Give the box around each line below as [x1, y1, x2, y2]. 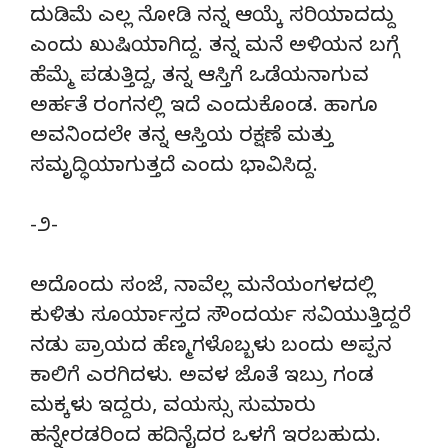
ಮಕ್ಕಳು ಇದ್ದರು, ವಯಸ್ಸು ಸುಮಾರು [30, 394, 316, 422]
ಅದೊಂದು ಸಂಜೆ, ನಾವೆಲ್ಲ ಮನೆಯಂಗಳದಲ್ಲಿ [30, 274, 375, 302]
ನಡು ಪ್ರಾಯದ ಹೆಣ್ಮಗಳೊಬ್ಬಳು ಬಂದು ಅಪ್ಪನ [30, 334, 392, 362]
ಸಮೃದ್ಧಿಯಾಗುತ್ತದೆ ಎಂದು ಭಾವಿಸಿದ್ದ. [30, 154, 318, 182]
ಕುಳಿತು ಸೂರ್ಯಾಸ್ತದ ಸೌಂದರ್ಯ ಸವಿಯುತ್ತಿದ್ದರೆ [30, 304, 411, 332]
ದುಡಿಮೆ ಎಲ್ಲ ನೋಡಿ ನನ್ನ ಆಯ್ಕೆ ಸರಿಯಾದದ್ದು [30, 4, 395, 32]
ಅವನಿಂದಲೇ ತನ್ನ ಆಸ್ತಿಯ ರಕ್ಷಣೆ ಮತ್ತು [30, 124, 333, 152]
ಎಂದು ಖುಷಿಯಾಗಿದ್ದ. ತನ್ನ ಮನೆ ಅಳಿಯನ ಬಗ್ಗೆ [30, 34, 399, 62]
